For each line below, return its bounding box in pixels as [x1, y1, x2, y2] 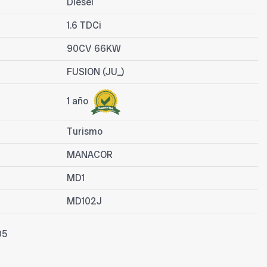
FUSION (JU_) [67, 66, 125, 79]
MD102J [67, 195, 102, 208]
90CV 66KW [67, 42, 121, 55]
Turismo [67, 125, 103, 138]
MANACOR [67, 148, 113, 162]
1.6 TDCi [67, 19, 101, 32]
